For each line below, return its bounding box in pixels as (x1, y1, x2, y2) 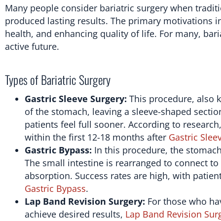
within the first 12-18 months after (25, 131, 169, 143)
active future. (5, 40, 59, 52)
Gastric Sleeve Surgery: (25, 92, 127, 105)
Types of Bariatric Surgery (5, 70, 111, 88)
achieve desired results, (25, 208, 125, 220)
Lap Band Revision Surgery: (25, 195, 145, 207)
